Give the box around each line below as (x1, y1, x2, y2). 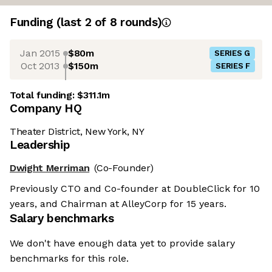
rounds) (117, 15, 162, 30)
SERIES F (216, 61, 250, 71)
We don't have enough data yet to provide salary (10, 237, 235, 250)
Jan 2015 (20, 47, 60, 59)
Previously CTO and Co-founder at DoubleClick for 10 (10, 183, 260, 195)
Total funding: (10, 89, 78, 101)
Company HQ (10, 101, 82, 116)
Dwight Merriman (10, 162, 90, 174)
